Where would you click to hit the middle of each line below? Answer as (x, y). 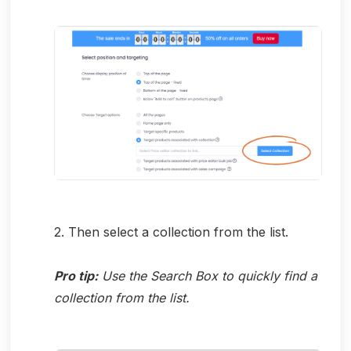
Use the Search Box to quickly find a (208, 275)
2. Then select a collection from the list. (171, 232)
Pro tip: (76, 275)
